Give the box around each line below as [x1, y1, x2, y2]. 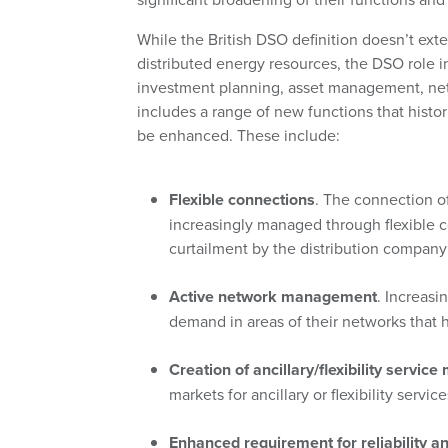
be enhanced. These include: [137, 124, 340, 146]
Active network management [169, 285, 377, 308]
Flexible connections [169, 188, 315, 211]
